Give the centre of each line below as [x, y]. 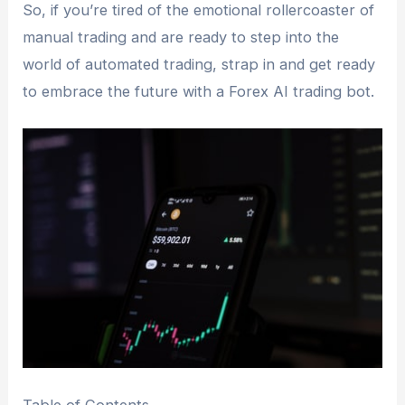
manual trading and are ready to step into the [181, 37]
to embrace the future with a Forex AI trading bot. [199, 91]
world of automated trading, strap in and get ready [199, 64]
